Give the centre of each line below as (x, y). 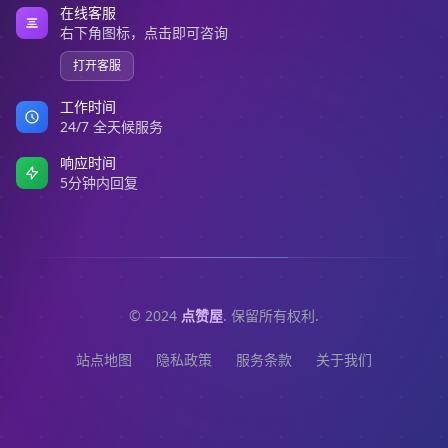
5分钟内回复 (99, 182)
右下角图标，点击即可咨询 (144, 32)
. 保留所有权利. (271, 315)
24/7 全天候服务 (111, 126)
